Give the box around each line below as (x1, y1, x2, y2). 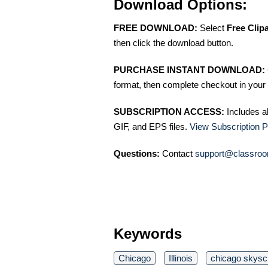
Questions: (114, 148, 160, 159)
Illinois (169, 253, 193, 263)
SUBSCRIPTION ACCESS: (114, 106, 224, 117)
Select (197, 23, 227, 33)
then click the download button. (114, 38, 233, 48)
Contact (160, 148, 195, 159)
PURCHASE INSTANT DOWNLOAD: (114, 65, 265, 75)
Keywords (114, 226, 182, 242)
